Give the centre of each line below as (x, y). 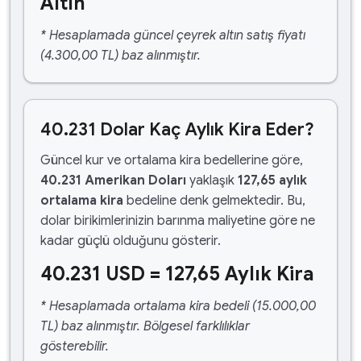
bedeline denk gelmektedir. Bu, (214, 201)
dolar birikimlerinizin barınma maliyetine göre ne (178, 221)
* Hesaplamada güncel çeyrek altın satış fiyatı (173, 35)
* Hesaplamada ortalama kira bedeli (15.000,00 (178, 306)
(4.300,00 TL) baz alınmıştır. (120, 56)
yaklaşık (212, 180)
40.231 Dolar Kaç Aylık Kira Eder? (177, 129)
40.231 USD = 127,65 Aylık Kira (177, 274)
